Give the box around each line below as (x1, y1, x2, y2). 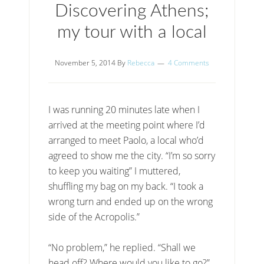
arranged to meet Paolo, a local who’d (48, 134, 204, 147)
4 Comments (167, 58, 209, 68)
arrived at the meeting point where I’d (48, 118, 206, 131)
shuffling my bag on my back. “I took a (48, 180, 204, 193)
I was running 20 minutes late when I (48, 103, 200, 116)
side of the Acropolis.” (48, 210, 140, 223)
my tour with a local (57, 24, 207, 41)
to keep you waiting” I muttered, (48, 164, 181, 177)
